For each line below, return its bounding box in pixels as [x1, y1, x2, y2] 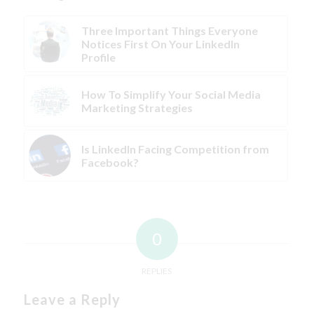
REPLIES [142, 266, 172, 277]
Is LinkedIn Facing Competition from [81, 142, 269, 156]
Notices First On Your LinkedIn [81, 37, 240, 51]
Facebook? [81, 156, 139, 170]
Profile [81, 50, 116, 64]
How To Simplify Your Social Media [81, 88, 261, 102]
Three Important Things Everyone [81, 24, 258, 38]
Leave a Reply [23, 291, 121, 308]
